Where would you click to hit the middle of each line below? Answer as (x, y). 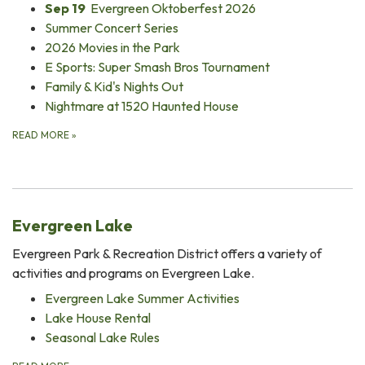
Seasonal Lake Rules (102, 337)
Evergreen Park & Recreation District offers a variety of (167, 253)
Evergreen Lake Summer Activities (142, 298)
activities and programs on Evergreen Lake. (134, 273)
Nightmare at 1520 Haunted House (142, 106)
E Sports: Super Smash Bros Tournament (157, 66)
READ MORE (42, 134)
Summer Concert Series (112, 27)
